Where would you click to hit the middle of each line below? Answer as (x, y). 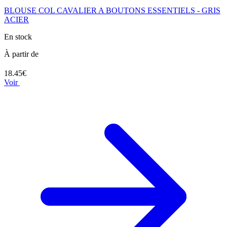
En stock (18, 36)
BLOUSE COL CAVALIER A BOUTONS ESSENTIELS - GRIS (112, 10)
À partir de (21, 54)
